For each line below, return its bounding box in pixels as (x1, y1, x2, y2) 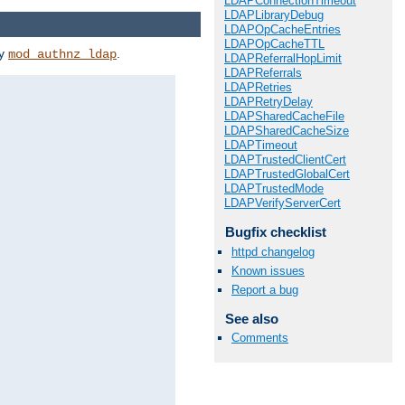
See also (224, 311, 278, 326)
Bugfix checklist (224, 224, 326, 240)
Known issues (231, 263, 305, 278)
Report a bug (231, 283, 298, 297)
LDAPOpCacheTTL (224, 37, 325, 52)
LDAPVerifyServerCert (224, 196, 341, 211)
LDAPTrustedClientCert (224, 153, 346, 167)
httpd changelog (231, 244, 315, 259)
